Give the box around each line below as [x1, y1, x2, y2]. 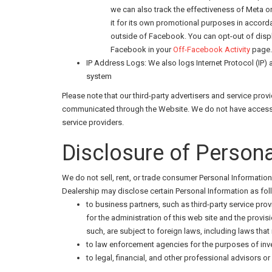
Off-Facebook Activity [173, 45, 250, 54]
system [86, 72, 112, 81]
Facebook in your [110, 45, 173, 54]
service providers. [62, 118, 124, 127]
